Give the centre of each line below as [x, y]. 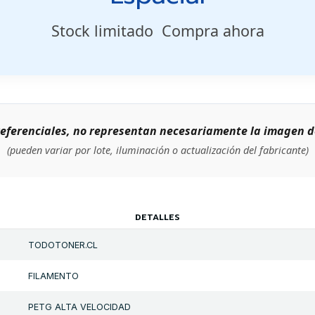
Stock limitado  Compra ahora [157, 31]
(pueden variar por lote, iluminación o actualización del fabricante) [157, 150]
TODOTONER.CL [63, 245]
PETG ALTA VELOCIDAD [79, 307]
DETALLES [157, 217]
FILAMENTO [53, 276]
